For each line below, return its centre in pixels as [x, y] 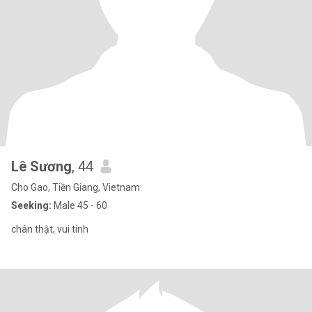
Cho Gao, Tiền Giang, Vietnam [76, 187]
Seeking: [31, 205]
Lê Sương [41, 166]
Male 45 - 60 [79, 205]
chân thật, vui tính [73, 229]
